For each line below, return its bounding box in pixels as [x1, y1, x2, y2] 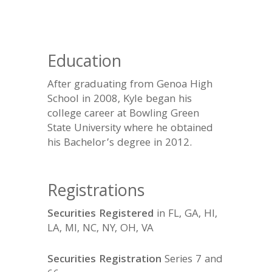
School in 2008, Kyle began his [47, 91, 192, 109]
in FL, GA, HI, [153, 206, 217, 223]
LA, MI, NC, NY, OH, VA [47, 220, 154, 238]
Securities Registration [47, 251, 161, 269]
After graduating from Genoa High [47, 76, 212, 95]
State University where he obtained [47, 120, 213, 138]
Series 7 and [161, 251, 223, 269]
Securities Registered [47, 206, 154, 223]
